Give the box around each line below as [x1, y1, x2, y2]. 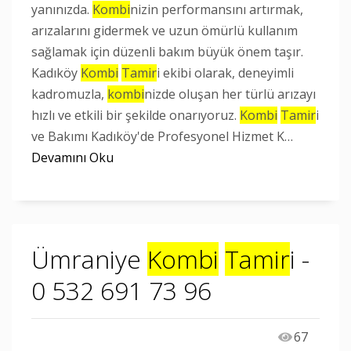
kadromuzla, [31, 85, 107, 103]
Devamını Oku [31, 149, 114, 166]
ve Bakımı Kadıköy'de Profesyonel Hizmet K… [31, 128, 293, 145]
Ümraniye [31, 242, 147, 276]
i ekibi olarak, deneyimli [157, 64, 294, 81]
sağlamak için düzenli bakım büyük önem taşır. [31, 43, 303, 60]
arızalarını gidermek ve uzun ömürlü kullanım [31, 22, 298, 39]
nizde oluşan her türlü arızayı [144, 85, 316, 103]
